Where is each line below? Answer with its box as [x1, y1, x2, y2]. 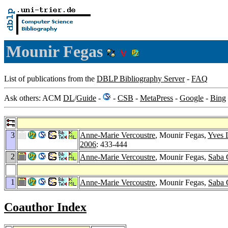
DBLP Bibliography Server [97, 74, 185, 83]
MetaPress [140, 93, 173, 102]
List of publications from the [4, 74, 97, 83]
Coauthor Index [4, 200, 87, 214]
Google [180, 93, 204, 102]
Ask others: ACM [4, 93, 63, 102]
